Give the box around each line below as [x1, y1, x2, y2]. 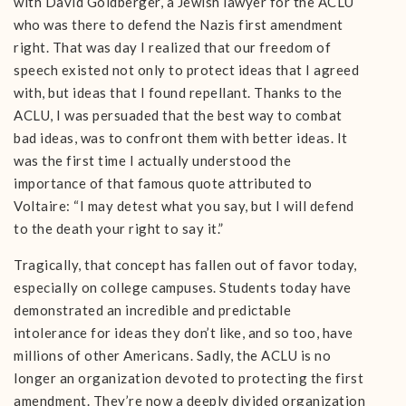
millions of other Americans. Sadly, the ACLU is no [14, 347, 331, 363]
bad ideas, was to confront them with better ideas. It [14, 130, 348, 146]
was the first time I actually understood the [14, 152, 291, 169]
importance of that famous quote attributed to [14, 175, 313, 191]
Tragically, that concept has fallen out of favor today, [14, 256, 357, 273]
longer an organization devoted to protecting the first [14, 370, 363, 386]
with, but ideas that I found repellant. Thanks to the [14, 84, 343, 101]
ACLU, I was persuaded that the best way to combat [14, 107, 343, 123]
